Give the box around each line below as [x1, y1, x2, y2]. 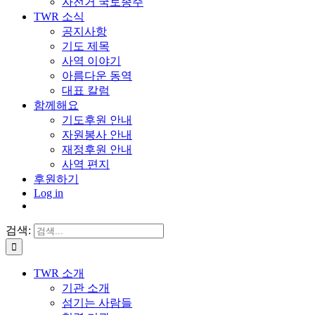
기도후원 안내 [62, 114, 132, 126]
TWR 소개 [34, 267, 84, 279]
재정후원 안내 [62, 143, 132, 155]
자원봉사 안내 [62, 129, 132, 141]
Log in [34, 187, 63, 199]
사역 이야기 [62, 55, 121, 67]
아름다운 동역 [62, 70, 132, 82]
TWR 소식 [34, 11, 84, 22]
